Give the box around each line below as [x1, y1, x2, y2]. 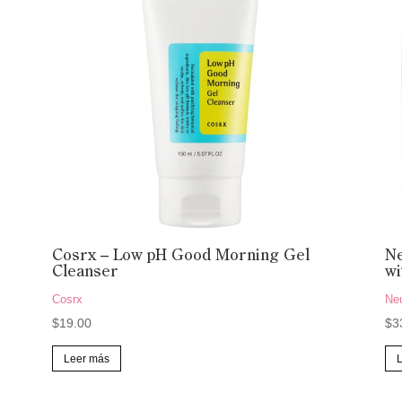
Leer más [63, 352, 109, 365]
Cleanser [51, 264, 118, 281]
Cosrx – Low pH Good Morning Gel [51, 248, 310, 265]
